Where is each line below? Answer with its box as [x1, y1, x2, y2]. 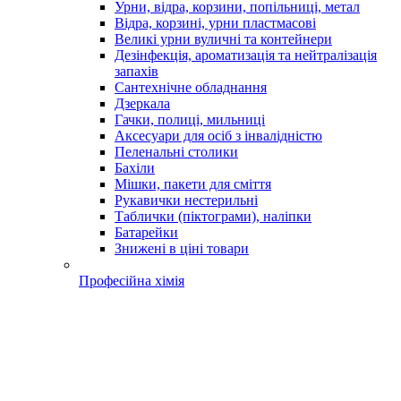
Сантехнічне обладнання [115, 80, 267, 95]
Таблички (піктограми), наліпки [115, 209, 311, 224]
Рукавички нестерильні [115, 192, 258, 208]
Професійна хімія [79, 273, 184, 288]
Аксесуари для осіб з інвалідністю [115, 128, 322, 143]
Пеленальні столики [115, 144, 238, 159]
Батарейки [115, 225, 178, 240]
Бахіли [115, 160, 155, 175]
